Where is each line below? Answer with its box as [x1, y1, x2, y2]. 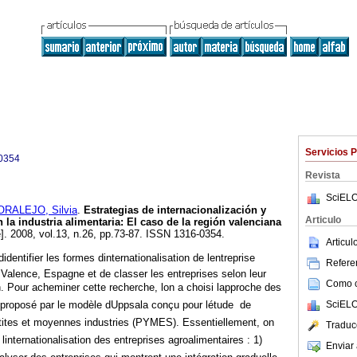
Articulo [305, 214, 341, 226]
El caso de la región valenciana [127, 216, 281, 229]
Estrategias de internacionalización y [84, 204, 266, 217]
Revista [305, 170, 340, 181]
